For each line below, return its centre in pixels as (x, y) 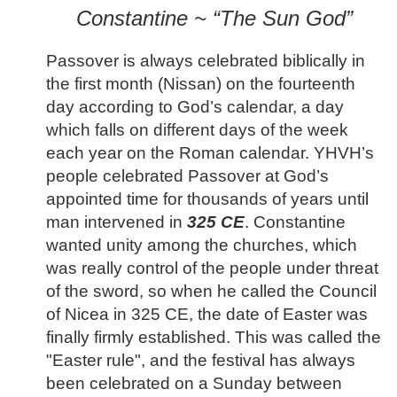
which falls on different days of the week (197, 130)
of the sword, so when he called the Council (211, 292)
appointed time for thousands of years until (207, 199)
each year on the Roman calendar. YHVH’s (210, 153)
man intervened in (117, 222)
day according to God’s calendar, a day (195, 107)
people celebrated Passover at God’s (187, 176)
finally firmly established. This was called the (214, 338)
